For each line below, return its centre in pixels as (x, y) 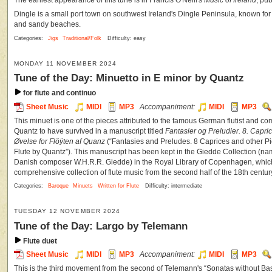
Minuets (83, 186)
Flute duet (39, 241)
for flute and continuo (59, 93)
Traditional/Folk (82, 38)
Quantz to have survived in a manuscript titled (90, 131)
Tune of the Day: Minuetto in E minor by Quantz (129, 78)
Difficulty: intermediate (173, 186)
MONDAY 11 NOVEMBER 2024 (65, 63)
